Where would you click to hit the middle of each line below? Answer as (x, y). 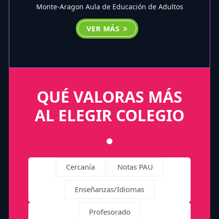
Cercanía (81, 166)
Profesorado (109, 211)
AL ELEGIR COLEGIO (109, 115)
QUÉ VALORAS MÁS (109, 96)
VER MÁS (104, 28)
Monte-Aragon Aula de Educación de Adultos (109, 6)
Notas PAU (135, 166)
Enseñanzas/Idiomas (109, 189)
